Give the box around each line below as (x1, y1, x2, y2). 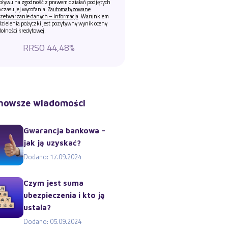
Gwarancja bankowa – (23, 126, 105, 135)
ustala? (23, 203, 51, 212)
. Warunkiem (78, 12, 109, 20)
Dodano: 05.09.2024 (23, 216, 81, 226)
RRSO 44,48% (23, 41, 75, 54)
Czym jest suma (23, 179, 83, 187)
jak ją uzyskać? (23, 138, 81, 147)
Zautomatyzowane (48, 5, 91, 13)
